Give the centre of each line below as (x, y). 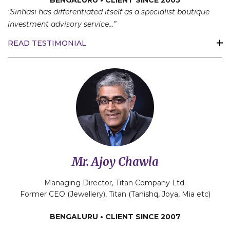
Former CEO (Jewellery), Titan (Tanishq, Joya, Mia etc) (115, 194)
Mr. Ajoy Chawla (115, 161)
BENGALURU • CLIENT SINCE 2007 (115, 216)
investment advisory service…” (62, 24)
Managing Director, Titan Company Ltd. (115, 183)
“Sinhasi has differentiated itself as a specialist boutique (109, 12)
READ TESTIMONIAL (47, 43)
